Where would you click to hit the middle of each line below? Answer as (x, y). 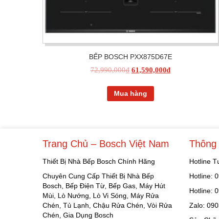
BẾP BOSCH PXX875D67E (130, 57)
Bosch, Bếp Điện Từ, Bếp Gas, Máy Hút (104, 186)
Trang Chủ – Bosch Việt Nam (106, 143)
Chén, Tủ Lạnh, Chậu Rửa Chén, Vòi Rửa (107, 205)
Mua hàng (130, 94)
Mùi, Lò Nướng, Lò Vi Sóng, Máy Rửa (101, 195)
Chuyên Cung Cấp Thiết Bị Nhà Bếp (98, 176)
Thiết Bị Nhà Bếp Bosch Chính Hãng (99, 161)
